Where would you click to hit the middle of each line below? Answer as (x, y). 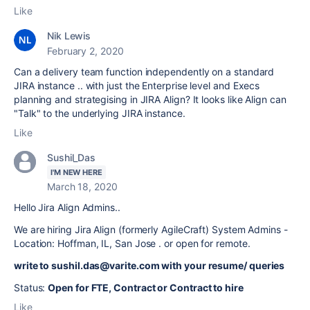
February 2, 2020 (85, 51)
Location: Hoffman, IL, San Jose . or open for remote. (132, 244)
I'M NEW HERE (76, 173)
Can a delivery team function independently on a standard (144, 72)
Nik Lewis (69, 36)
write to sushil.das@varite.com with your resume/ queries (151, 266)
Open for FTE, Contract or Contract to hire (146, 288)
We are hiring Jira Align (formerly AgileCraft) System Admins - (151, 230)
